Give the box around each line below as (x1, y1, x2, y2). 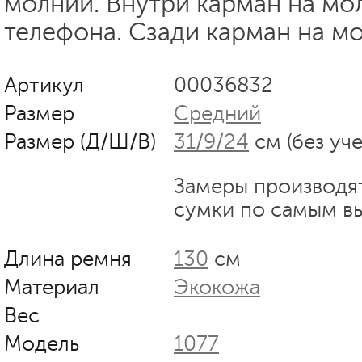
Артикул (4, 73, 84, 97)
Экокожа (174, 275, 260, 299)
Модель (4, 331, 79, 356)
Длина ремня (4, 246, 132, 271)
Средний (174, 101, 261, 125)
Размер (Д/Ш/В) (4, 129, 156, 154)
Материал (4, 275, 99, 299)
